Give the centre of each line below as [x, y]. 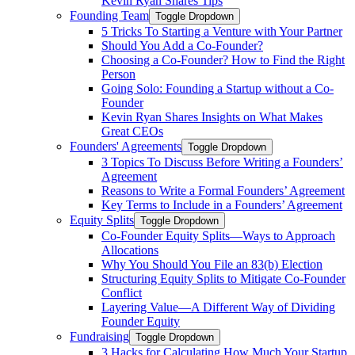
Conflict [122, 293]
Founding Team [109, 15]
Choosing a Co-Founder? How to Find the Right [223, 60]
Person [118, 74]
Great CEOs [132, 131]
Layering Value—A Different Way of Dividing [218, 307]
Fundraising [99, 336]
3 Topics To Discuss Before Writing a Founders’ [222, 162]
